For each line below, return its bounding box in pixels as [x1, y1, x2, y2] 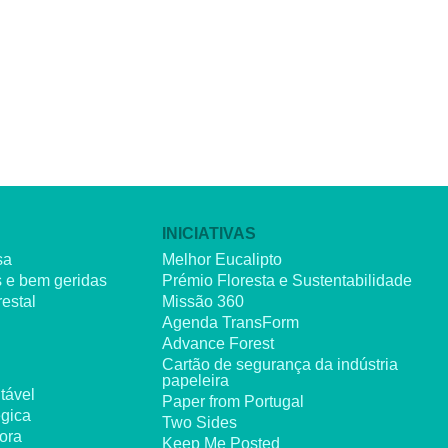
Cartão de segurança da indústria [162, 356, 398, 373]
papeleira [162, 372, 229, 389]
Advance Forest [162, 335, 274, 352]
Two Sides [162, 414, 237, 431]
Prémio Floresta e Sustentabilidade [162, 272, 412, 289]
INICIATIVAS [162, 225, 256, 242]
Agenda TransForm [162, 314, 299, 331]
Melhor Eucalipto [162, 251, 282, 268]
